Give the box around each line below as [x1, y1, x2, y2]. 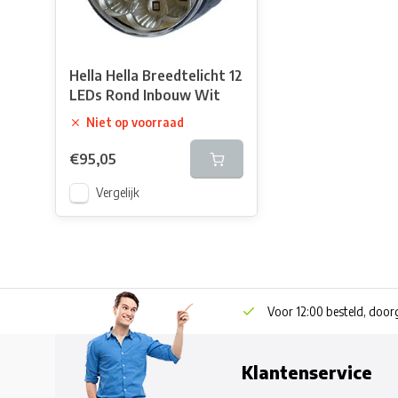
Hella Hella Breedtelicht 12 [69, 67, 243, 84]
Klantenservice [242, 362, 372, 383]
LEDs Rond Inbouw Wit [69, 86, 220, 104]
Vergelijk [96, 185, 139, 200]
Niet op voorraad [86, 115, 184, 130]
